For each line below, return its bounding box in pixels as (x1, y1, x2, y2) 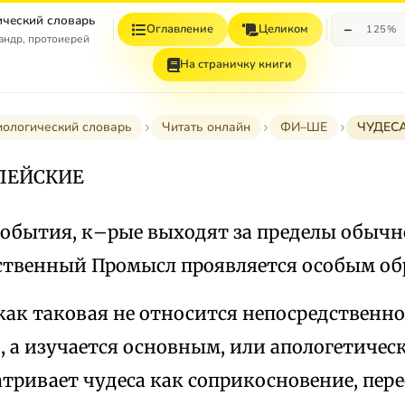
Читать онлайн (161, 118, 250, 136)
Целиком (259, 21, 309, 37)
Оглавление (146, 21, 214, 37)
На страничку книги (180, 56, 292, 72)
